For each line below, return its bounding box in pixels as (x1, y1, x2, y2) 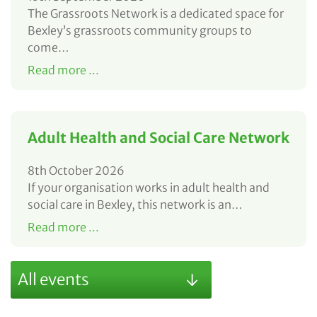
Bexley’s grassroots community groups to (28, 23, 252, 38)
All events (18, 269, 89, 289)
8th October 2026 (28, 163, 125, 178)
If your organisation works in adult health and (28, 180, 270, 195)
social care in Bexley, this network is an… (28, 197, 242, 212)
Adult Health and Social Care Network (28, 128, 289, 146)
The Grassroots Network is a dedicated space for (28, 6, 284, 21)
